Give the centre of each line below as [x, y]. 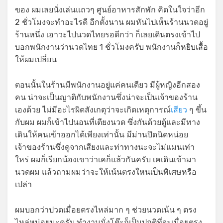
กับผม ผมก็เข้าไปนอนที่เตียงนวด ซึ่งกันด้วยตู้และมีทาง [108, 122]
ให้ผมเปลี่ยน [36, 59]
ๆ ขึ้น [197, 110]
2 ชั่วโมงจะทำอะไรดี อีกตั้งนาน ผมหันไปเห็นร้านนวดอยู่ [111, 22]
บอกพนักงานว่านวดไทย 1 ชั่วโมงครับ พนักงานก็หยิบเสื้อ [111, 47]
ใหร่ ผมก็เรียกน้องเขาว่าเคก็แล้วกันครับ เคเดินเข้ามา [106, 159]
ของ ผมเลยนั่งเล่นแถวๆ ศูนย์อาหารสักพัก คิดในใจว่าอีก [110, 9]
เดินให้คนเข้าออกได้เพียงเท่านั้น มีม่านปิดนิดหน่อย [102, 134]
